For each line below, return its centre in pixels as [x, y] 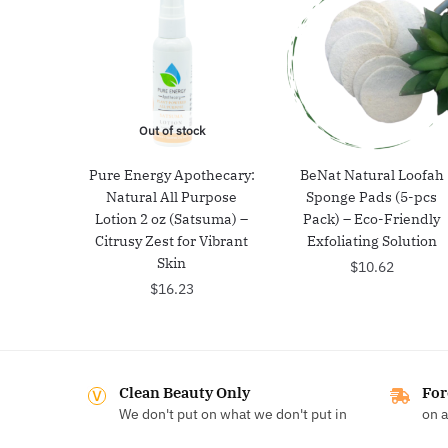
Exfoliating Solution [371, 240]
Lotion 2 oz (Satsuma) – [172, 218]
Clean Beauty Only [184, 392]
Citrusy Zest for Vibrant [172, 240]
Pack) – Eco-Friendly [372, 218]
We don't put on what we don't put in [233, 413]
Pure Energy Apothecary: [171, 174]
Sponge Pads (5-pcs [372, 196]
